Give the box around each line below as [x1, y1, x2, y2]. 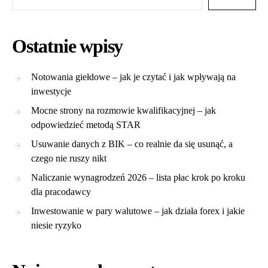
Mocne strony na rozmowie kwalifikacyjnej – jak [31, 105, 216, 116]
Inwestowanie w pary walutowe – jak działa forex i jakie [31, 206, 245, 217]
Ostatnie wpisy [12, 35, 123, 57]
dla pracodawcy [31, 187, 91, 197]
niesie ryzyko [31, 220, 81, 231]
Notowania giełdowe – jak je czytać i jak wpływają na [31, 72, 236, 83]
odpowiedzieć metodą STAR [31, 120, 141, 130]
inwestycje [31, 86, 71, 97]
